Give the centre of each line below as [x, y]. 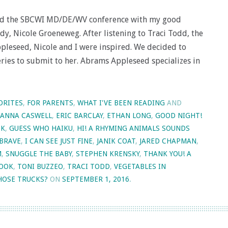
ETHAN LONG [129, 116]
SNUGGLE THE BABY [39, 154]
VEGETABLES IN [140, 166]
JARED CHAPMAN [168, 141]
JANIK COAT [116, 141]
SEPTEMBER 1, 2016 [96, 179]
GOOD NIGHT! [179, 116]
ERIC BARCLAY [79, 116]
